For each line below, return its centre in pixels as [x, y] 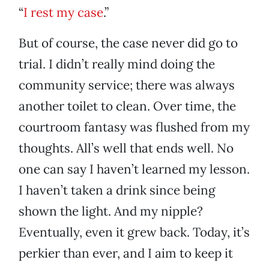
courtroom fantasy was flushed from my [134, 127]
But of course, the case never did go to [128, 43]
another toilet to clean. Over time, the [127, 106]
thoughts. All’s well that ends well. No [126, 148]
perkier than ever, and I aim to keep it [126, 253]
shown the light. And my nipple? [111, 211]
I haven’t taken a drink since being [117, 190]
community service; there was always [127, 85]
